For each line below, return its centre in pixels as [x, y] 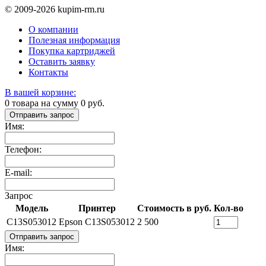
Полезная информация [74, 40]
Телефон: [23, 149]
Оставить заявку [62, 61]
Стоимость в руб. [174, 208]
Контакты [48, 72]
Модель [31, 208]
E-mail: [18, 172]
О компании [53, 29]
